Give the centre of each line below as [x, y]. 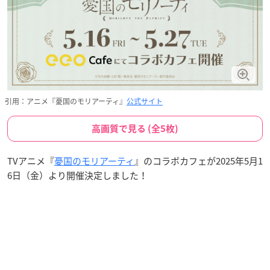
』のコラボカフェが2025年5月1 [199, 161]
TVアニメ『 [31, 161]
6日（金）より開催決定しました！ [77, 175]
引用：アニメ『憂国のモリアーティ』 [66, 101]
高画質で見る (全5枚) [135, 128]
